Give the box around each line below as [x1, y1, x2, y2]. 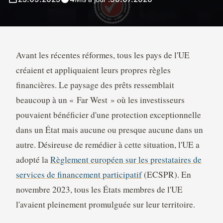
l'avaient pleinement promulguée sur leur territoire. [15, 199, 195, 211]
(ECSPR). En [141, 169, 191, 181]
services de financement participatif [15, 169, 142, 181]
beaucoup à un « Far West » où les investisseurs [15, 94, 185, 106]
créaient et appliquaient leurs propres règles [15, 64, 171, 76]
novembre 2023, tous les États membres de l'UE [15, 184, 183, 196]
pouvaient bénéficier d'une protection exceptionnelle [15, 109, 201, 121]
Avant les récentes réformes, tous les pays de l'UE [15, 49, 190, 61]
